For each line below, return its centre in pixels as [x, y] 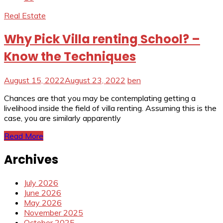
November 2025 [54, 213]
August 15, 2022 [34, 80]
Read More [24, 136]
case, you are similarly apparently [62, 118]
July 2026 [41, 183]
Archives [31, 159]
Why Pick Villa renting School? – [102, 39]
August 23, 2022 [95, 80]
